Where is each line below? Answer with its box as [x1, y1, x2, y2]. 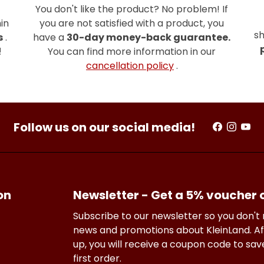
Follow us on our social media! [14, 119, 195, 136]
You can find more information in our [48, 44, 216, 58]
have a [33, 30, 67, 44]
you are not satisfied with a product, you [39, 16, 225, 30]
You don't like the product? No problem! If [35, 2, 229, 16]
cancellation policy [85, 58, 174, 72]
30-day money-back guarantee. [67, 30, 231, 44]
